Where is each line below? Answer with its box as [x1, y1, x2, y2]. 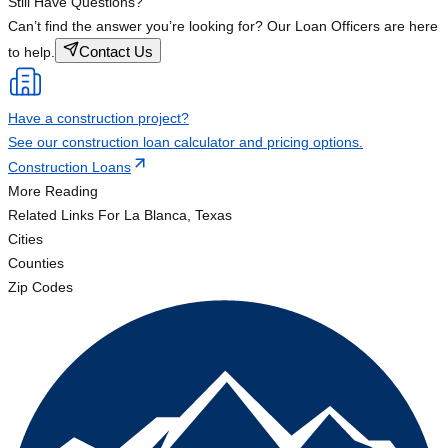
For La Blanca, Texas [94, 207, 232, 224]
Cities [8, 231, 43, 248]
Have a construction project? [8, 110, 189, 127]
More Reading [8, 183, 98, 200]
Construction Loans [8, 159, 131, 176]
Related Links [8, 207, 94, 224]
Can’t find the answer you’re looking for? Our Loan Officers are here [8, 18, 438, 35]
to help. [8, 44, 55, 61]
